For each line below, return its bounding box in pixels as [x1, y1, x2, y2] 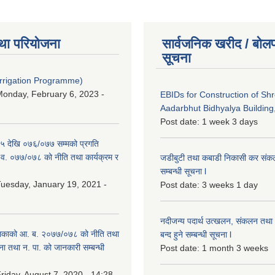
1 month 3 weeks [202, 242, 268, 253]
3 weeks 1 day [202, 179, 258, 190]
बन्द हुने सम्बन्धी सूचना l [160, 229, 231, 239]
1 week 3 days [202, 116, 258, 126]
